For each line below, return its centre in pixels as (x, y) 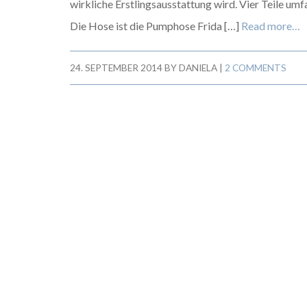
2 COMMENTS (256, 68)
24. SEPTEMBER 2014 (116, 68)
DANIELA (198, 68)
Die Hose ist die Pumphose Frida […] (156, 26)
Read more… (271, 26)
